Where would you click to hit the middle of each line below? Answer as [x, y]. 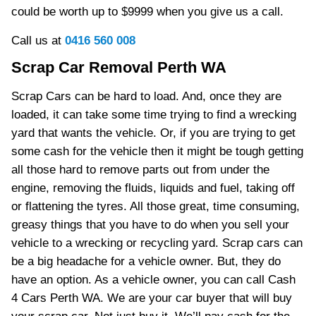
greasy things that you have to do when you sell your [150, 225]
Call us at [38, 41]
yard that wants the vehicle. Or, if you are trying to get [153, 133]
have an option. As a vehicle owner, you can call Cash [153, 280]
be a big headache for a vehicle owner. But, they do [146, 261]
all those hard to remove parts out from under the [140, 170]
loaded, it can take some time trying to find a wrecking [153, 115]
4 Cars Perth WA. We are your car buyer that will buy [151, 298]
